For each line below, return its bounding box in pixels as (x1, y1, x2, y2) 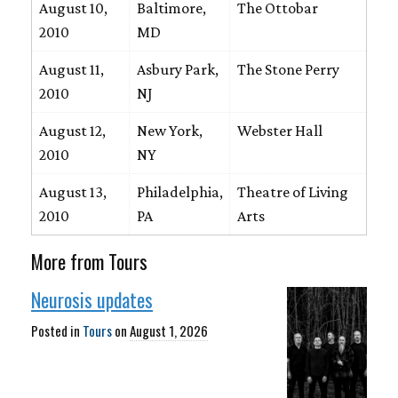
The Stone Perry (236, 60, 339, 78)
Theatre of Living (236, 183, 348, 201)
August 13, (38, 183, 107, 201)
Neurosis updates (31, 285, 153, 314)
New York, (136, 122, 203, 139)
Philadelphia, (136, 183, 223, 201)
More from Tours (31, 247, 147, 275)
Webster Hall (236, 122, 322, 139)
